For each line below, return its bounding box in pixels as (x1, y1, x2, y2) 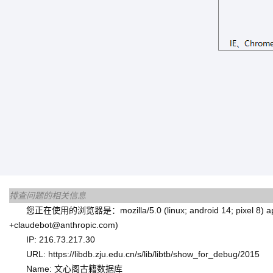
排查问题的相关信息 (9, 191, 86, 201)
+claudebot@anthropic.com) (9, 220, 118, 230)
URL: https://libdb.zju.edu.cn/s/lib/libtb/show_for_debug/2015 (26, 249, 260, 260)
